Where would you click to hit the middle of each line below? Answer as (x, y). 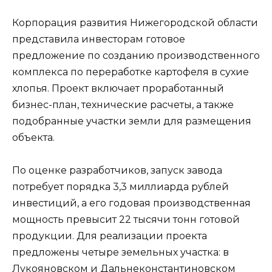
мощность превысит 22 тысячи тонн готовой (126, 219)
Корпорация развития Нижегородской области (135, 22)
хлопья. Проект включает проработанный (118, 88)
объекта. (33, 137)
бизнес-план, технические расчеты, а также (123, 104)
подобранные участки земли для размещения (132, 121)
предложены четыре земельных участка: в (121, 252)
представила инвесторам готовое (99, 39)
